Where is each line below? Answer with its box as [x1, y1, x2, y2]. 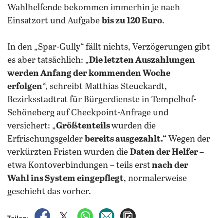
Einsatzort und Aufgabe [7, 16, 102, 26]
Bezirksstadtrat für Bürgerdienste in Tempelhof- [7, 95, 197, 105]
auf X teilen [73, 209, 111, 217]
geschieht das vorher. [7, 187, 91, 197]
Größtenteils [56, 121, 111, 131]
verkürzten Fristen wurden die [7, 147, 130, 157]
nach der [150, 161, 188, 170]
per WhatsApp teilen [95, 209, 163, 217]
